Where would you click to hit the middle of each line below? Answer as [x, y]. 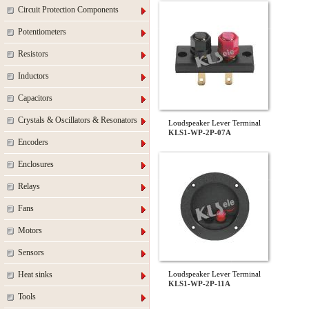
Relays [29, 186]
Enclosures [36, 164]
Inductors [33, 76]
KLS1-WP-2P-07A [200, 132]
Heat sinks [35, 275]
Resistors [33, 54]
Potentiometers [42, 32]
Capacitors [35, 98]
